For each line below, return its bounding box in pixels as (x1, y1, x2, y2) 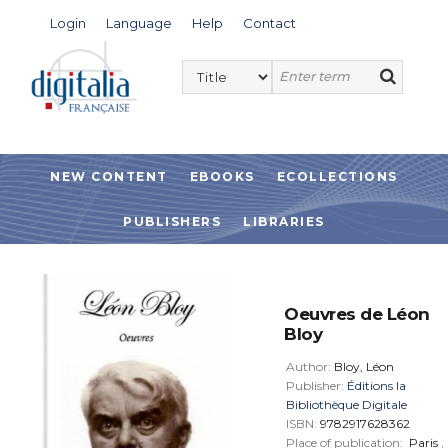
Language (106, 15, 172, 31)
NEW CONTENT (50, 169, 168, 184)
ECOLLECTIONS (276, 169, 398, 184)
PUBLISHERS (123, 214, 222, 229)
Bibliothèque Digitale (286, 397, 407, 412)
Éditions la (347, 378, 406, 393)
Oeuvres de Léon (284, 304, 430, 324)
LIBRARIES (243, 214, 325, 229)
